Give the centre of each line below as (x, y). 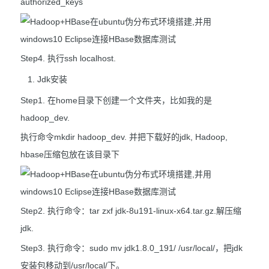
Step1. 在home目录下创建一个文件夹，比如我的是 (116, 100)
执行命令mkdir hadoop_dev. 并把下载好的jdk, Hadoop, (124, 137)
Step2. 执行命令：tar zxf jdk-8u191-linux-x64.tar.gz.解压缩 (131, 211)
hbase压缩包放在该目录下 (70, 155)
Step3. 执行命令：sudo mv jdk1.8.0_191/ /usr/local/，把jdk (131, 248)
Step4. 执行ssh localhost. (68, 59)
